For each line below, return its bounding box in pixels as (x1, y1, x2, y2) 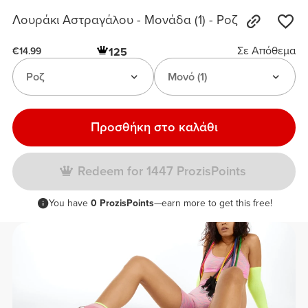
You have (48, 197, 91, 210)
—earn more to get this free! (153, 197, 272, 210)
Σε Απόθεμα (236, 44, 296, 58)
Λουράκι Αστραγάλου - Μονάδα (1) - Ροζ (12, 12, 239, 28)
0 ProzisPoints (90, 197, 154, 210)
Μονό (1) (167, 69, 207, 84)
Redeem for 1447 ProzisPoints (77, 164, 246, 179)
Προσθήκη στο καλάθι (90, 119, 218, 135)
